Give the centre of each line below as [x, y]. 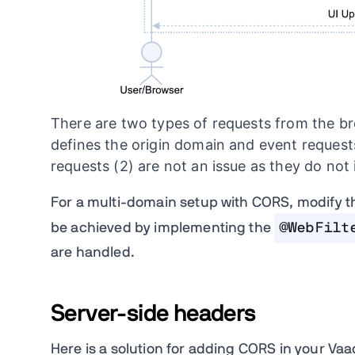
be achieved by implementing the [163, 228]
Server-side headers [153, 313]
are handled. [93, 252]
